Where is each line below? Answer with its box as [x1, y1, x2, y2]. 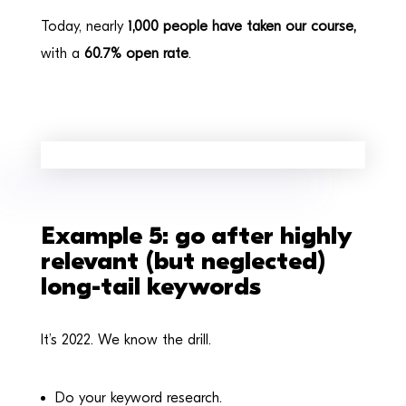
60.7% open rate [83, 44, 188, 62]
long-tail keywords [40, 271, 261, 301]
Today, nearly [40, 17, 128, 34]
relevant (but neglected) [40, 246, 326, 275]
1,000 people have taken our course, [127, 17, 356, 34]
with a [40, 44, 84, 62]
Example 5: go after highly [40, 220, 352, 250]
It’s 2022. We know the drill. [40, 331, 211, 348]
